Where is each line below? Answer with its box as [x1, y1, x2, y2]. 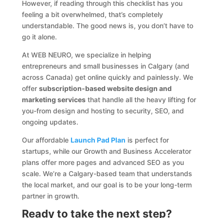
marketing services [21, 95, 86, 104]
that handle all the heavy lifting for [85, 95, 196, 104]
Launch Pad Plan [70, 135, 126, 144]
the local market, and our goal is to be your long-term [21, 180, 192, 189]
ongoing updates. [21, 117, 78, 126]
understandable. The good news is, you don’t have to [21, 21, 193, 30]
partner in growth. [21, 191, 79, 200]
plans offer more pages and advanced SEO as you [21, 158, 184, 166]
